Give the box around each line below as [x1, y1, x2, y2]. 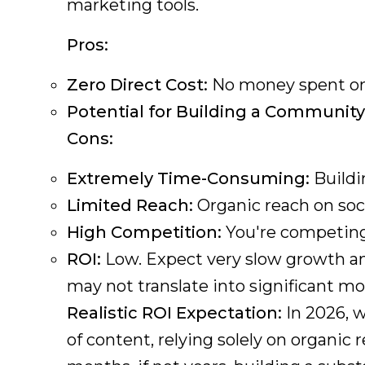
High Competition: [67, 222, 222, 242]
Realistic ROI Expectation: [67, 303, 282, 323]
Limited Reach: [67, 196, 193, 215]
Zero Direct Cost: [67, 75, 208, 95]
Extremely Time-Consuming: [67, 169, 310, 188]
